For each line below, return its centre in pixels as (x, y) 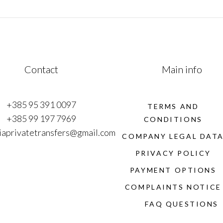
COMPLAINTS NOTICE (173, 187)
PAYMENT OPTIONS (173, 170)
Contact (41, 69)
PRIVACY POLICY (173, 153)
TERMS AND (173, 106)
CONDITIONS (173, 119)
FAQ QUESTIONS (182, 204)
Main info (182, 69)
